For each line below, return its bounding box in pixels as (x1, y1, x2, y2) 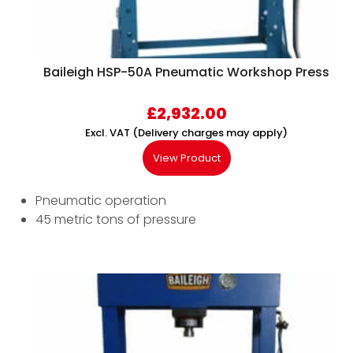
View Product (152, 150, 221, 166)
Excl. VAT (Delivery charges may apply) (85, 125, 288, 141)
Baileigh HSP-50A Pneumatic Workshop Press (43, 63, 329, 82)
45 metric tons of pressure (35, 210, 196, 229)
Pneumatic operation (35, 191, 166, 210)
